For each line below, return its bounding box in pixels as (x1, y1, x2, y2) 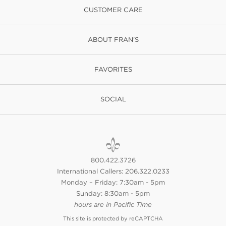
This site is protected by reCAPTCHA (63, 215, 163, 222)
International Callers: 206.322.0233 (56, 167, 169, 176)
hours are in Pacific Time (74, 200, 152, 209)
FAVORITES (94, 65, 132, 74)
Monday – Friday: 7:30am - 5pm (61, 178, 165, 187)
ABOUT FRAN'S (87, 35, 139, 44)
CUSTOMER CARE (83, 6, 143, 14)
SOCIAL (100, 95, 126, 103)
